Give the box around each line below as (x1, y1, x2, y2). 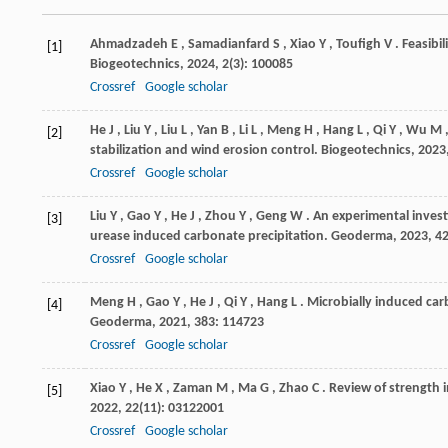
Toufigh (336, 36, 381, 52)
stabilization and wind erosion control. (90, 142, 321, 158)
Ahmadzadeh (90, 36, 168, 52)
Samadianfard (188, 36, 270, 52)
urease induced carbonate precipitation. (90, 228, 331, 244)
